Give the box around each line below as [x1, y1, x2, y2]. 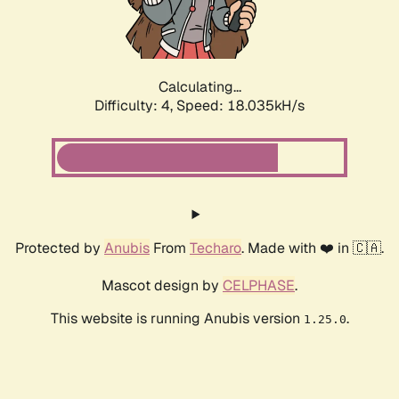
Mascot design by [102, 276, 223, 296]
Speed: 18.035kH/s [176, 96, 305, 116]
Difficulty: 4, [94, 96, 176, 116]
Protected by [15, 239, 104, 258]
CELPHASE [223, 276, 295, 296]
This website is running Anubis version [50, 309, 304, 329]
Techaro [190, 239, 241, 258]
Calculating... [158, 77, 241, 97]
